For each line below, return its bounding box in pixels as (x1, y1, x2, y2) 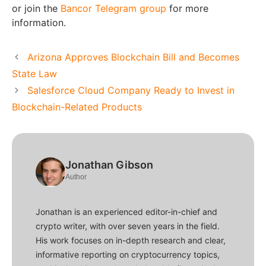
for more (166, 2, 208, 15)
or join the (12, 2, 61, 15)
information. (12, 17, 66, 29)
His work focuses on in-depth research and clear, (36, 235, 226, 246)
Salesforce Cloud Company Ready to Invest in (27, 84, 235, 97)
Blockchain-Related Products (12, 101, 142, 113)
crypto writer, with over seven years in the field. (36, 221, 220, 232)
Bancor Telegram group (61, 2, 166, 15)
